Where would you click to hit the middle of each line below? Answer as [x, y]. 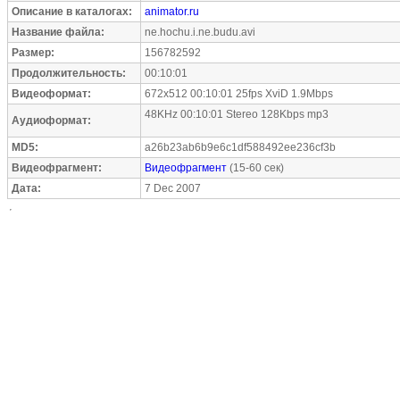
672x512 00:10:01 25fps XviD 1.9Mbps [239, 94]
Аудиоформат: [51, 121]
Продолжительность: [69, 73]
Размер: [33, 53]
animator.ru [172, 12]
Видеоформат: [51, 94]
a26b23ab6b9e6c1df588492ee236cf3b [240, 147]
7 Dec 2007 [173, 188]
